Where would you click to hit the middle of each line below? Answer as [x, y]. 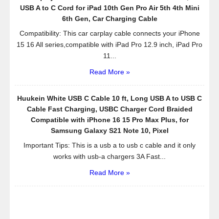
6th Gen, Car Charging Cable [109, 18]
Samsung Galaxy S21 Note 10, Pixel [109, 130]
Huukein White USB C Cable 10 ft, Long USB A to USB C [109, 98]
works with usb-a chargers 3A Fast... [109, 156]
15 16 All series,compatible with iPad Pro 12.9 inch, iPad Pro [109, 44]
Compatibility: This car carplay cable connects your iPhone [109, 33]
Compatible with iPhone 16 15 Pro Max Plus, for [109, 120]
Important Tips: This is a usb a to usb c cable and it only [109, 145]
